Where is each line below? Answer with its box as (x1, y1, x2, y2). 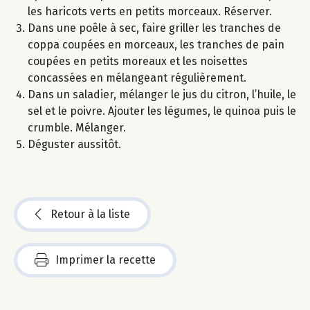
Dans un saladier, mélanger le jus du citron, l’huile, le (28, 87, 296, 101)
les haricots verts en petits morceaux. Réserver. (28, 4, 272, 18)
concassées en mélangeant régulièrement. (28, 71, 246, 84)
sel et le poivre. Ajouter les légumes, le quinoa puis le (28, 104, 296, 118)
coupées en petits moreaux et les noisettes (28, 54, 248, 68)
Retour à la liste (51, 207, 130, 221)
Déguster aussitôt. (28, 137, 121, 151)
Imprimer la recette (55, 253, 156, 266)
